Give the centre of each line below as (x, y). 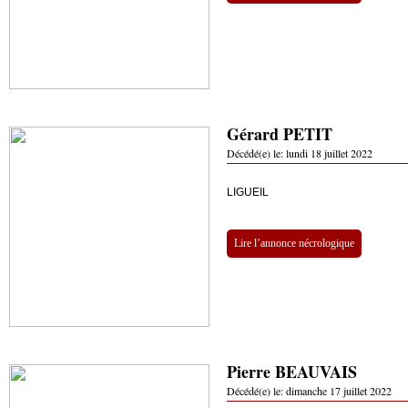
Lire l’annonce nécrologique (294, 243)
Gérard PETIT (280, 134)
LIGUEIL (248, 192)
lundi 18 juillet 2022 (329, 153)
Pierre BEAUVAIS (292, 372)
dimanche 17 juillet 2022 (339, 391)
